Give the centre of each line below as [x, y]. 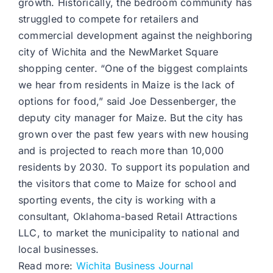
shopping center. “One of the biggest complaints [133, 69]
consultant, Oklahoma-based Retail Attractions [128, 217]
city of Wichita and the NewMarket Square [119, 52]
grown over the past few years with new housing [134, 134]
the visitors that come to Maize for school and [128, 184]
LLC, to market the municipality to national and [129, 233]
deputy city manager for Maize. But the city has [131, 118]
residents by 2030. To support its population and [134, 167]
